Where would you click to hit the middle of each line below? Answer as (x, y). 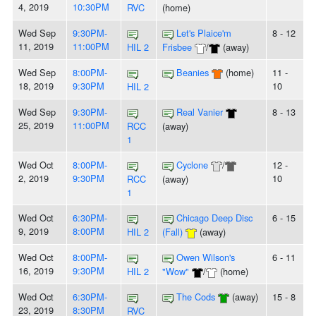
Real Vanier (200, 112)
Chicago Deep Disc (214, 218)
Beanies (193, 73)
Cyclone (192, 165)
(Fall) (172, 232)
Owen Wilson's (206, 257)
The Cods (196, 297)
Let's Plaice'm (204, 33)
